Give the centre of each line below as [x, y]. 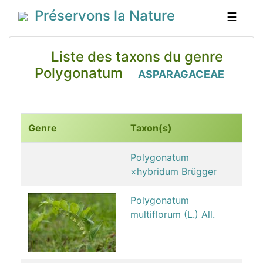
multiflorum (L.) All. [173, 214]
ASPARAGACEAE [181, 74]
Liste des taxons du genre [131, 57]
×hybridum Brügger [173, 171]
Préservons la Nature [101, 16]
